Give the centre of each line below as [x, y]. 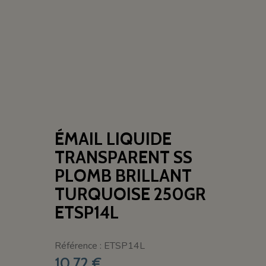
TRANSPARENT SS [124, 157]
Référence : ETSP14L [100, 246]
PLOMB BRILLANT [123, 176]
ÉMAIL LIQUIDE [113, 139]
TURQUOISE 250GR [131, 194]
